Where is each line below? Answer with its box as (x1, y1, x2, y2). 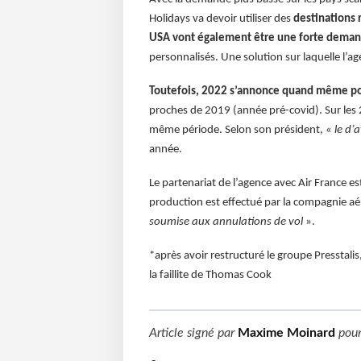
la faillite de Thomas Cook (148, 268, 272, 281)
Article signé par (148, 326, 238, 339)
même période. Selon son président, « (148, 123, 334, 136)
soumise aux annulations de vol (148, 215, 303, 228)
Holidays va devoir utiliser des (148, 12, 293, 25)
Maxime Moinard (237, 326, 335, 339)
